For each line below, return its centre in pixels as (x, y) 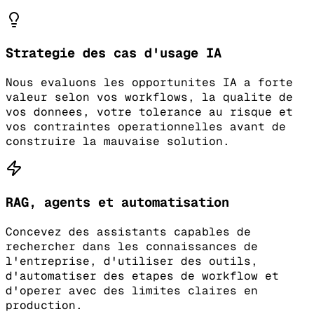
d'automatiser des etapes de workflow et (142, 275)
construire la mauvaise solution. (118, 142)
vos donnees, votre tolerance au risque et (149, 112)
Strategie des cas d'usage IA (114, 53)
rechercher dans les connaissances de (132, 246)
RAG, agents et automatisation (117, 202)
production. (44, 305)
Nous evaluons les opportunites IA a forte (149, 83)
